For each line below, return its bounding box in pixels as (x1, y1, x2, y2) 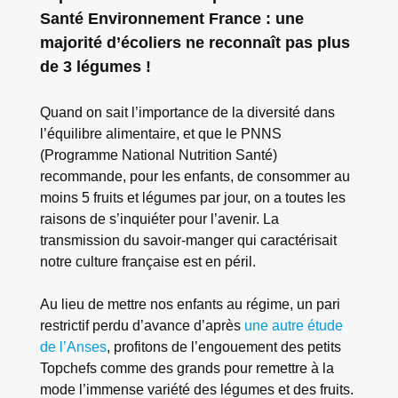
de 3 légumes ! (39, 58, 151, 76)
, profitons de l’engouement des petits (106, 338, 341, 355)
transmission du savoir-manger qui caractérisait (39, 231, 337, 248)
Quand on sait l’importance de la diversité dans (39, 103, 335, 120)
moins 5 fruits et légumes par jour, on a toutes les (39, 188, 346, 205)
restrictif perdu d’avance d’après (39, 317, 244, 334)
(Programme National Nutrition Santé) (39, 146, 277, 163)
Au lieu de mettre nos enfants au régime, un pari (39, 296, 340, 313)
